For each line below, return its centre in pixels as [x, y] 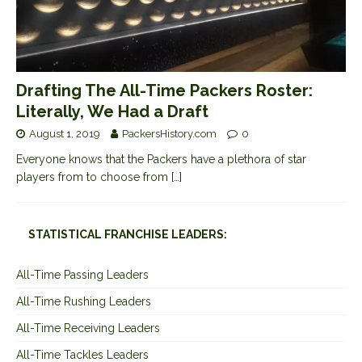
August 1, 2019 [65, 134]
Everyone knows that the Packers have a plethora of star [161, 160]
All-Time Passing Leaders [82, 275]
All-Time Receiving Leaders [88, 328]
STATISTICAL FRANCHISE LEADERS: [128, 235]
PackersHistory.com [169, 134]
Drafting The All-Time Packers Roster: [164, 91]
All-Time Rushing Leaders [84, 302]
